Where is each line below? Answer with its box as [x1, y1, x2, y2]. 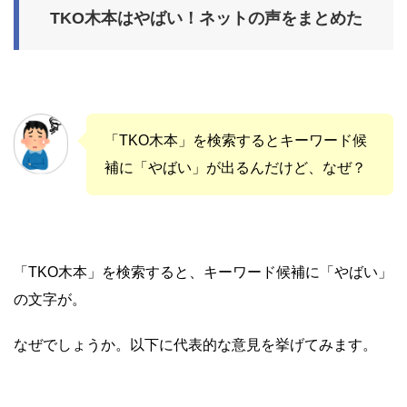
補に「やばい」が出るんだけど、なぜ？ [104, 159, 366, 175]
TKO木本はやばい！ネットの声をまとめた [50, 8, 362, 27]
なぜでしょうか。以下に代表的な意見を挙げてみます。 [14, 336, 377, 352]
